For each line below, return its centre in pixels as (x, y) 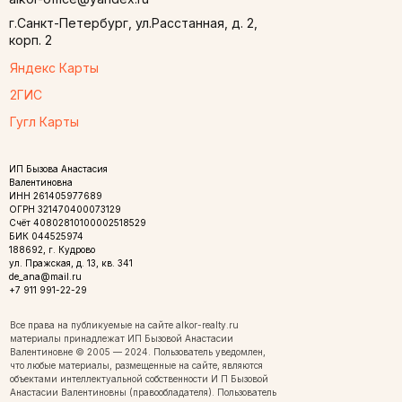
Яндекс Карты (54, 68)
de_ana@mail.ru (45, 276)
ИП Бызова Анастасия (58, 169)
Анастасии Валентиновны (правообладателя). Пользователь (143, 392)
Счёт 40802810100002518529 (78, 223)
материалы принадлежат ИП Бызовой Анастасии (122, 338)
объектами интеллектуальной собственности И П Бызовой (139, 379)
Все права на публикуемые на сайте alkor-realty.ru (124, 325)
